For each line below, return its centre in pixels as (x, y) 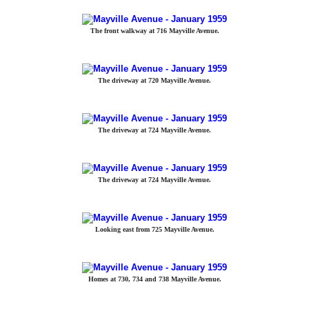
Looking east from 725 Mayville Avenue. (154, 229)
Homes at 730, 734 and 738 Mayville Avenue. (154, 279)
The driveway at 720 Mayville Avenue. (154, 80)
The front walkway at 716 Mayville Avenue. (154, 31)
